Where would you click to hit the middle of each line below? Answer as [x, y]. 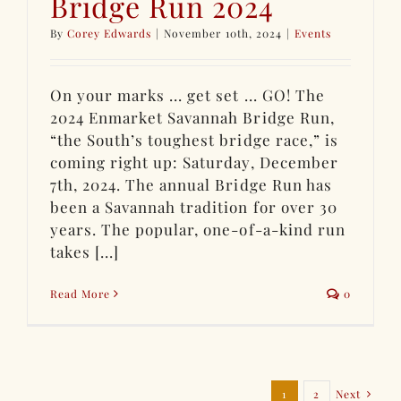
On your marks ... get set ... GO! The [188, 94]
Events [312, 33]
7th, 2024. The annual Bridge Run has [191, 184]
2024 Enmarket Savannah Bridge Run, [192, 117]
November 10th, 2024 [223, 33]
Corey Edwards [110, 33]
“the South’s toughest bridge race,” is [194, 139]
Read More [81, 293]
